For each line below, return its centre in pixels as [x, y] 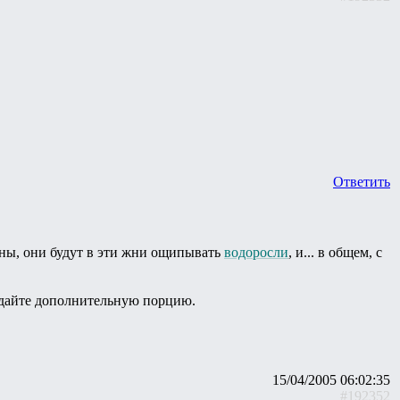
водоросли [256, 252]
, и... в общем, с [335, 252]
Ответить [362, 182]
